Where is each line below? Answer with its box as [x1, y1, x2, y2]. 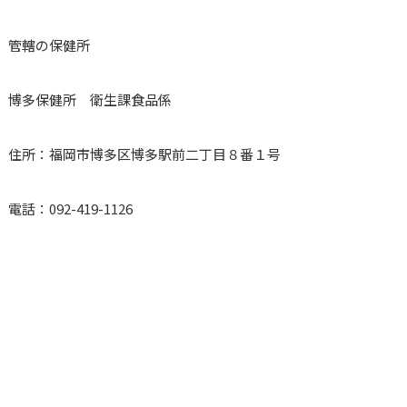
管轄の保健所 [7, 35, 90, 55]
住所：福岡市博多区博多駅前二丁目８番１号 [7, 144, 281, 164]
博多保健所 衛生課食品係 [7, 90, 172, 110]
